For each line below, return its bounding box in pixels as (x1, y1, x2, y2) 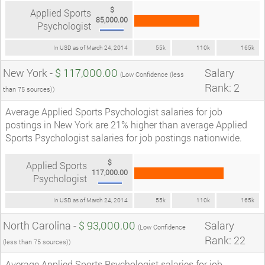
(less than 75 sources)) (3, 237, 71, 246)
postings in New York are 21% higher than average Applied (5, 118, 247, 131)
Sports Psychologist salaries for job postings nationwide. (5, 131, 242, 144)
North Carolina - (3, 218, 79, 232)
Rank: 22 (205, 232, 245, 247)
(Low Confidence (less (120, 69, 184, 79)
